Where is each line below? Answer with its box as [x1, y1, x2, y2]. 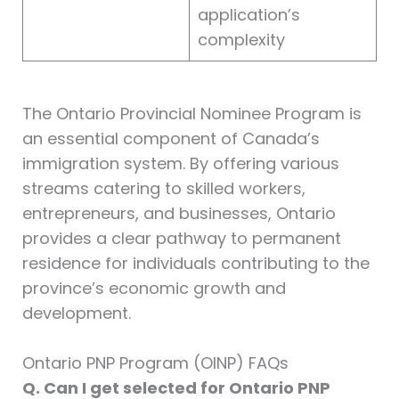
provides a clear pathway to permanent [21, 226, 341, 249]
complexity [197, 28, 285, 51]
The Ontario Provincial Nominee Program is [21, 102, 362, 125]
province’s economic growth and [21, 276, 286, 299]
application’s [197, 3, 300, 26]
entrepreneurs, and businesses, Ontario [21, 201, 336, 224]
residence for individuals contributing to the [21, 251, 370, 274]
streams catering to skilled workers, [21, 176, 305, 199]
